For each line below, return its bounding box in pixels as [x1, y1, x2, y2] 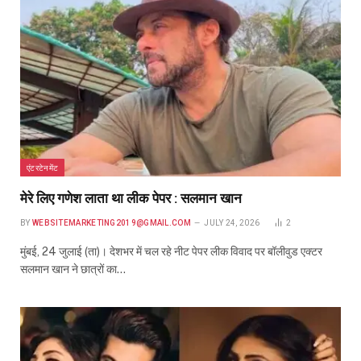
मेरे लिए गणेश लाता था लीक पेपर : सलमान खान [20, 190, 242, 207]
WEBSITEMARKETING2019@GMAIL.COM [31, 218, 191, 228]
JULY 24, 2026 [204, 218, 260, 228]
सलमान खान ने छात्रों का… [20, 263, 126, 276]
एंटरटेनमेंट [27, 163, 59, 173]
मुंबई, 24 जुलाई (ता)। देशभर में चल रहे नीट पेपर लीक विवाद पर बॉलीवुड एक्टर [20, 245, 322, 259]
